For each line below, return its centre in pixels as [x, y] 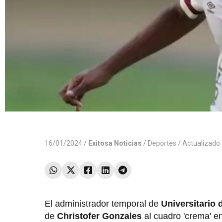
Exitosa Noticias [115, 143]
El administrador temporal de [103, 204]
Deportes [162, 143]
